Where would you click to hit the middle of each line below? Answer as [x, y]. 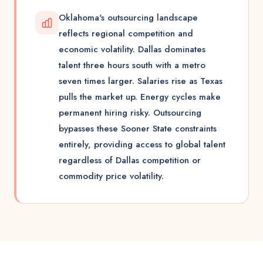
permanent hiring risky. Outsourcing [130, 113]
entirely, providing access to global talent [142, 144]
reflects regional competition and [126, 33]
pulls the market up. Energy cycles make [140, 97]
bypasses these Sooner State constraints [138, 129]
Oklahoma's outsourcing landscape [128, 18]
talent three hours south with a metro [132, 65]
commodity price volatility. [111, 176]
